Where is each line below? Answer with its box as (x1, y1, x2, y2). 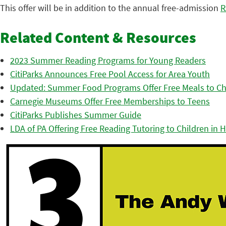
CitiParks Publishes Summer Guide (10, 109, 141, 121)
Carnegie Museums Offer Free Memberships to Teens (10, 95, 210, 107)
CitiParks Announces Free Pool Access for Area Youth (10, 68, 210, 80)
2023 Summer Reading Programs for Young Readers (10, 54, 206, 67)
